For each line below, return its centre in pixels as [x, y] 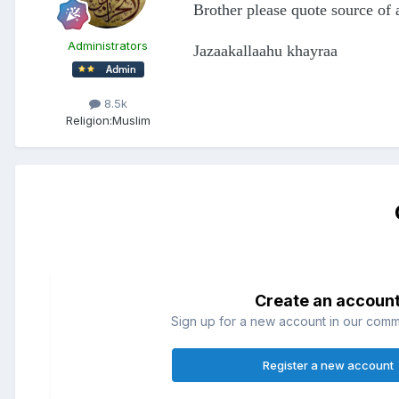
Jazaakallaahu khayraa [265, 51]
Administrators [108, 46]
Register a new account [328, 366]
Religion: [89, 121]
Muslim [131, 121]
